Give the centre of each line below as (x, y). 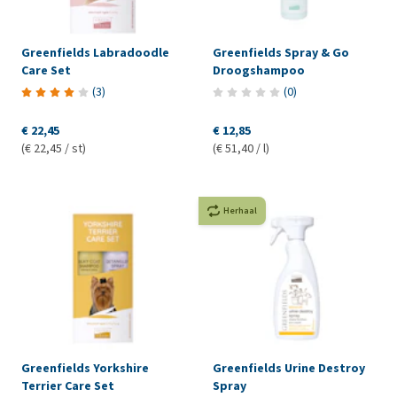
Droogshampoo (258, 70)
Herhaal (240, 210)
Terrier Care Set (68, 385)
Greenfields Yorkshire (85, 368)
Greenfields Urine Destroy (288, 368)
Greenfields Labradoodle (95, 52)
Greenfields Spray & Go (280, 52)
